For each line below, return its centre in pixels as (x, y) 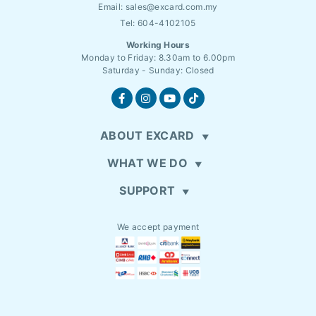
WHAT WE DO (147, 163)
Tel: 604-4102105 (158, 23)
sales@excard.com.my (171, 7)
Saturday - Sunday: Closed (158, 71)
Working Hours (158, 45)
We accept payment (158, 227)
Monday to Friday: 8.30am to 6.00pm (158, 58)
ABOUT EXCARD (147, 136)
